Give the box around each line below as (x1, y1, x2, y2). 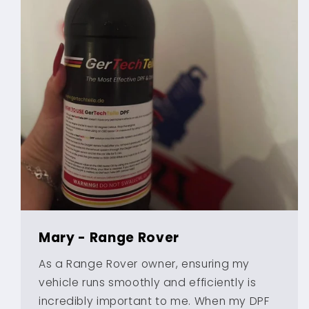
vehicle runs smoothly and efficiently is (39, 274, 257, 290)
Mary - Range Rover (39, 228, 179, 248)
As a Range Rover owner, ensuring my (39, 255, 250, 272)
